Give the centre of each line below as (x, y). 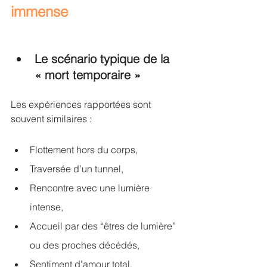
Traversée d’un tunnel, (77, 169)
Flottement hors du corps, (84, 150)
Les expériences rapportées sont (82, 104)
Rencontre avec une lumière (91, 188)
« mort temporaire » (88, 75)
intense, (46, 207)
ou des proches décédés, (85, 245)
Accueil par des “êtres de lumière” (104, 226)
